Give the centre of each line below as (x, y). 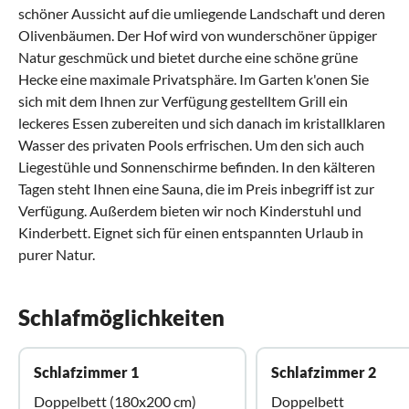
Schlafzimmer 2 (324, 372)
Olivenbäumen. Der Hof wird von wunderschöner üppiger (198, 35)
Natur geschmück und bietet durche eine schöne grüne (188, 57)
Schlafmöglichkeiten (121, 317)
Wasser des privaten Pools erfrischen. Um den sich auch (191, 144)
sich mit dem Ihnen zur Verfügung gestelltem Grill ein (183, 100)
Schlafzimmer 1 (86, 372)
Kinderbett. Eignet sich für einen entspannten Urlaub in (191, 232)
